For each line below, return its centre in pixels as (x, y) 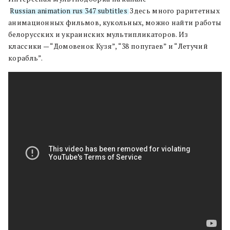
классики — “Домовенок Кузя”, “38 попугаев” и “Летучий (108, 46)
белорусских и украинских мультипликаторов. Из (98, 34)
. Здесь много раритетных (174, 11)
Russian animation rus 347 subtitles (69, 11)
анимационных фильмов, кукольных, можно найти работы (115, 23)
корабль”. (26, 58)
